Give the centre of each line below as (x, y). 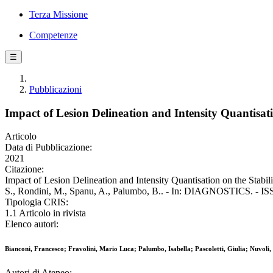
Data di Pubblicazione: (48, 147)
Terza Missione (58, 14)
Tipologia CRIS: (37, 202)
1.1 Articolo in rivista (45, 213)
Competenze (53, 35)
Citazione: (24, 169)
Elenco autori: (32, 224)
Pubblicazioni (55, 89)
